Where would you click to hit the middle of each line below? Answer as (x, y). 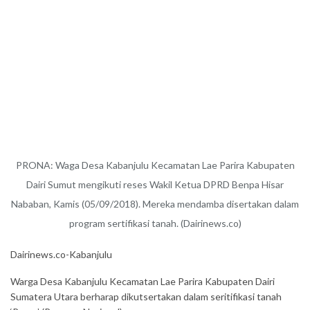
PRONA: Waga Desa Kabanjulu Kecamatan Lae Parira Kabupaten (155, 165)
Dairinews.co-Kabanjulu (61, 254)
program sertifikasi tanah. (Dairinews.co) (155, 223)
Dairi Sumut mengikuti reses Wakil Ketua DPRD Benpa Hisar (155, 184)
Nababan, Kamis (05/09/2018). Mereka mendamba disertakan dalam (155, 204)
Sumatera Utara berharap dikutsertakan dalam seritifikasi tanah (146, 297)
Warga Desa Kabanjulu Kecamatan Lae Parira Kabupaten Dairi (143, 281)
